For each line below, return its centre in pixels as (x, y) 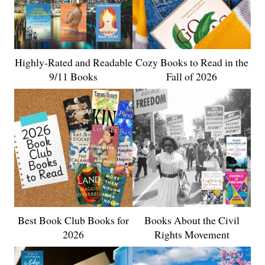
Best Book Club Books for (73, 220)
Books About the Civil (192, 220)
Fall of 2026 (192, 77)
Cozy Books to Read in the (192, 62)
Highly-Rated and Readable (73, 62)
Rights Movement (192, 235)
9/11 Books (73, 77)
